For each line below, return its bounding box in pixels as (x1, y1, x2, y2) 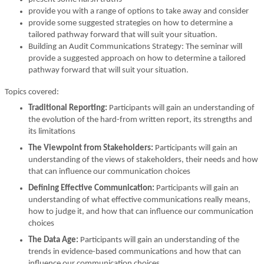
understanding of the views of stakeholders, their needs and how (28, 156, 258, 164)
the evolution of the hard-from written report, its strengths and (28, 115, 252, 124)
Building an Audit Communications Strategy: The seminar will (28, 42, 242, 51)
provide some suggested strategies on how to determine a (28, 19, 233, 28)
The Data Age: (28, 236, 80, 245)
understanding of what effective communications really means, (28, 196, 250, 204)
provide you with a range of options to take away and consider (28, 7, 249, 16)
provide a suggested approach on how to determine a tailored (28, 54, 246, 63)
